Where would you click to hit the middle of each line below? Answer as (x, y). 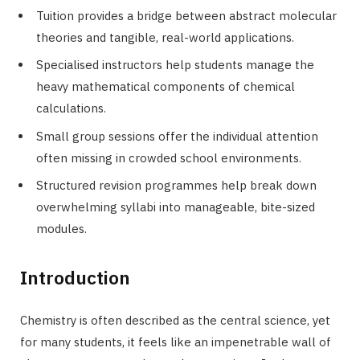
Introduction (75, 278)
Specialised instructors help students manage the (175, 65)
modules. (61, 229)
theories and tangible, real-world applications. (165, 37)
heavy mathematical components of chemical (166, 87)
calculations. (71, 108)
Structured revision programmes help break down (176, 186)
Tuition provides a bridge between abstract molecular (186, 15)
